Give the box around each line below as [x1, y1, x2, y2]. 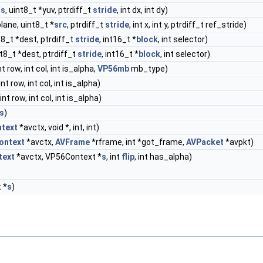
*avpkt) [224, 137, 254, 147]
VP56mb [97, 64, 129, 73]
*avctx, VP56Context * [15, 152, 102, 161]
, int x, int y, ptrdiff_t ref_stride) [129, 20, 247, 29]
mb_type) [129, 64, 168, 73]
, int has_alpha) [134, 152, 192, 161]
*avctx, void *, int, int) [18, 123, 99, 132]
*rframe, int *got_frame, [90, 137, 186, 147]
